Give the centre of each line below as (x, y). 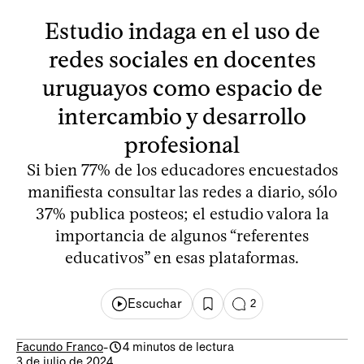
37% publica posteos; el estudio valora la (182, 213)
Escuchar (154, 304)
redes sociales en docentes (182, 59)
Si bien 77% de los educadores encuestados (182, 169)
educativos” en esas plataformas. (182, 257)
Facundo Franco (60, 347)
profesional (182, 144)
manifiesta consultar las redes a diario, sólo (182, 191)
